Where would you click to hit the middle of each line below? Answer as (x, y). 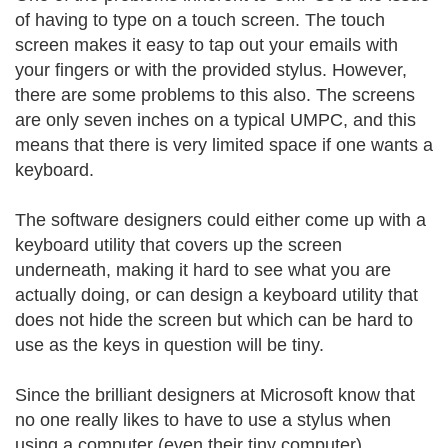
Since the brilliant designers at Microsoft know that (215, 395)
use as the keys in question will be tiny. (169, 345)
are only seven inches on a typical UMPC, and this (215, 120)
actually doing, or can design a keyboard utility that (216, 295)
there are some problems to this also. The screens (215, 95)
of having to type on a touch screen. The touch (200, 20)
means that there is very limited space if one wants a (224, 145)
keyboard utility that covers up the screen (178, 245)
